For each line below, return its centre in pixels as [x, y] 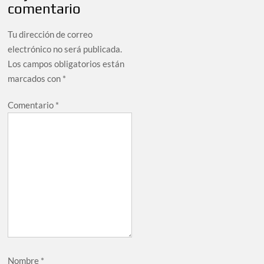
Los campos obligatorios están [66, 64]
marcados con [35, 79]
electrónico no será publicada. [65, 49]
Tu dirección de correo [50, 34]
